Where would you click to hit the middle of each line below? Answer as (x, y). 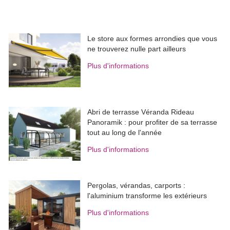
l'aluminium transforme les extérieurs (147, 196)
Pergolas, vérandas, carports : (137, 186)
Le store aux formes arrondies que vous (152, 39)
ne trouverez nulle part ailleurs (137, 49)
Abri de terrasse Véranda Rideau (141, 112)
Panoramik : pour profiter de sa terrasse (152, 122)
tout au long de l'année (125, 133)
